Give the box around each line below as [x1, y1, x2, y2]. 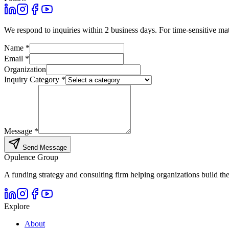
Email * [4, 54, 29, 63]
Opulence [4, 152, 37, 162]
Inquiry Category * [4, 75, 65, 84]
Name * [4, 43, 30, 52]
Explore [4, 201, 30, 211]
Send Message [20, 143, 67, 151]
